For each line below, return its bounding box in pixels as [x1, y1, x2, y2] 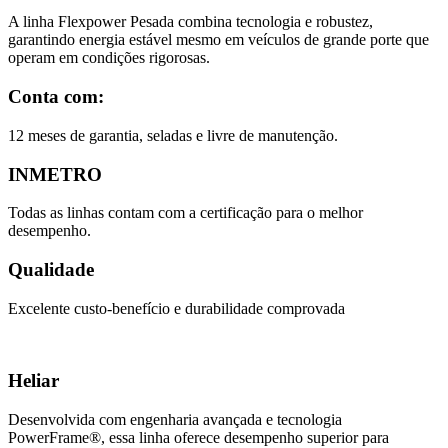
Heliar [8, 370, 59, 392]
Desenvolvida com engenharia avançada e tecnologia [8, 411, 342, 429]
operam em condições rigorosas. [8, 49, 210, 67]
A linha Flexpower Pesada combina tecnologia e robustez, [8, 13, 373, 31]
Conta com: [8, 86, 104, 108]
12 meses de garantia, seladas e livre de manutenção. [8, 126, 338, 144]
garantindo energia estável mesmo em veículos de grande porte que [8, 31, 429, 49]
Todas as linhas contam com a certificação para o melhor [8, 204, 363, 222]
